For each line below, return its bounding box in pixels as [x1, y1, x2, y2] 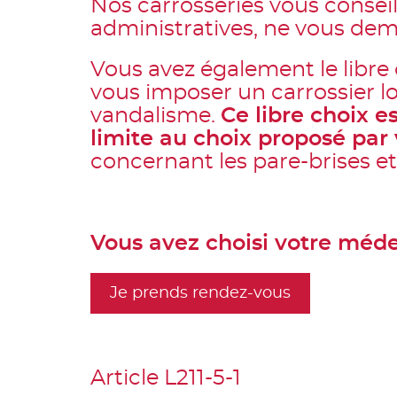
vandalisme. [90, 105, 221, 127]
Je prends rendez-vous [110, 285, 291, 301]
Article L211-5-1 [90, 368, 241, 389]
